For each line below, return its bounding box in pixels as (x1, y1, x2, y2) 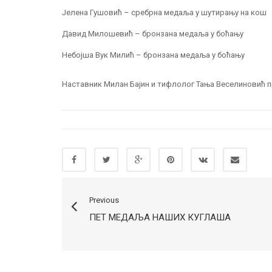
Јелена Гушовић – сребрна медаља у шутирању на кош (62, 8, 267, 17)
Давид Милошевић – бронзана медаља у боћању (62, 29, 243, 38)
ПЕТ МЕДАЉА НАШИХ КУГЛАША (89, 212, 231, 223)
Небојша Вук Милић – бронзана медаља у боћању (62, 50, 245, 59)
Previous (89, 195, 119, 205)
